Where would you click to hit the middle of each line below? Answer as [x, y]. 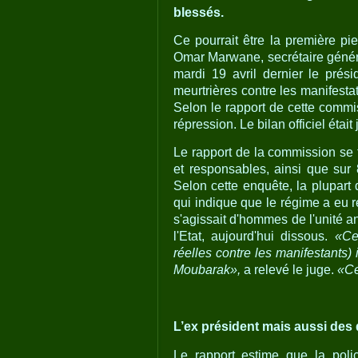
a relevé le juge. [289, 269]
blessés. [199, 12]
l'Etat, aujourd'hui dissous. [254, 236]
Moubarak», [207, 269]
